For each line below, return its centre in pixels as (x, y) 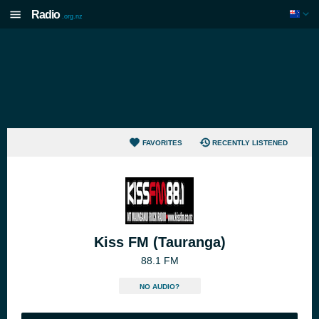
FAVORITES (162, 142)
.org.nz (72, 16)
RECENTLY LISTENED (250, 142)
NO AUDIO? (159, 287)
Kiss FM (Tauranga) (159, 242)
